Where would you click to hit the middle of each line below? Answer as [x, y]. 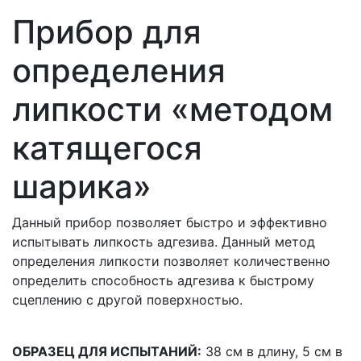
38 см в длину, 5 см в [272, 351]
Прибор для [107, 31]
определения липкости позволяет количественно [171, 261]
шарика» [82, 186]
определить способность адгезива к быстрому [163, 280]
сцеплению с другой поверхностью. [127, 299]
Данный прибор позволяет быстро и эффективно [170, 222]
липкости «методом [172, 109]
